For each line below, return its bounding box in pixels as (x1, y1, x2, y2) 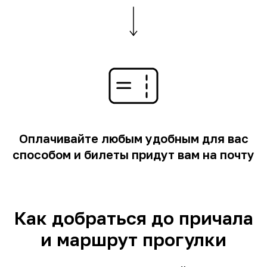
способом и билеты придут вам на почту (13, 147, 254, 162)
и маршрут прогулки (41, 229, 226, 251)
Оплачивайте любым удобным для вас (18, 131, 249, 146)
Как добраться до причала (14, 207, 253, 229)
